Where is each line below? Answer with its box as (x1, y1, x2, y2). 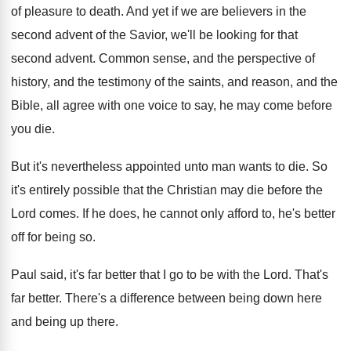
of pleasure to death (11, 5, 121, 18)
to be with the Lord (186, 268, 288, 281)
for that (260, 28, 298, 42)
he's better (278, 207, 335, 220)
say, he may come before (194, 99, 332, 112)
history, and (11, 75, 74, 89)
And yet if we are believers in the (126, 5, 306, 18)
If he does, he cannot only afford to (82, 207, 272, 220)
